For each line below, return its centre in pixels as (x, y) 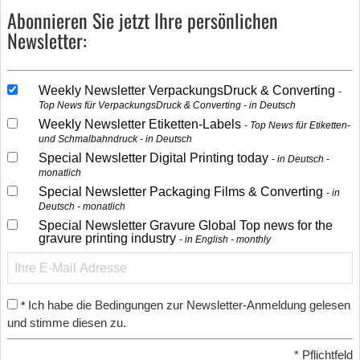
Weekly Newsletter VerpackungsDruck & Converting (188, 90)
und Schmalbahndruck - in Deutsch (115, 139)
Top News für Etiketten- (300, 125)
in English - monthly (227, 239)
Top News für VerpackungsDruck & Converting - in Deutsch (167, 105)
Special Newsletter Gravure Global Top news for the (185, 225)
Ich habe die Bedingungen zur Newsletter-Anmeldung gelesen (189, 305)
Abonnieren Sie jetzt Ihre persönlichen (143, 20)
